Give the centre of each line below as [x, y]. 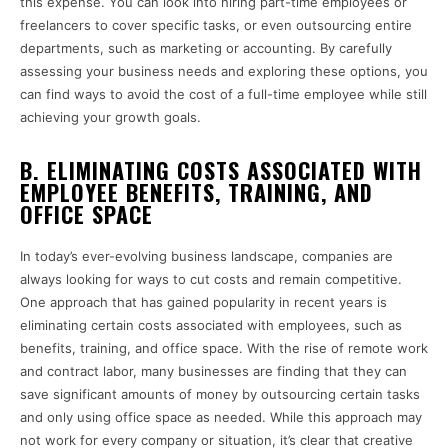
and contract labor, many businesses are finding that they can [213, 371]
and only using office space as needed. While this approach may [221, 417]
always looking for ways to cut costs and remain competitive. [211, 279]
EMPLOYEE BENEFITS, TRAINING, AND [196, 192]
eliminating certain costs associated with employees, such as [211, 325]
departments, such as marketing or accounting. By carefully [206, 48]
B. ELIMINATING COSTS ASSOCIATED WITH [221, 170]
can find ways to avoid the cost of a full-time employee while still [223, 94]
